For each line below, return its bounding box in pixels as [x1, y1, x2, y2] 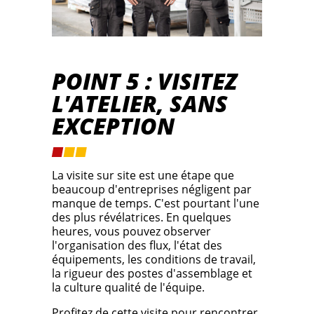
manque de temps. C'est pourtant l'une [52, 196, 259, 212]
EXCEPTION [52, 111, 175, 142]
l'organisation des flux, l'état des [52, 238, 222, 254]
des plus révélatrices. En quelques [52, 210, 231, 226]
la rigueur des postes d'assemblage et [52, 266, 252, 282]
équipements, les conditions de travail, [52, 252, 256, 268]
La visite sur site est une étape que [52, 168, 234, 184]
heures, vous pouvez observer [52, 224, 211, 240]
